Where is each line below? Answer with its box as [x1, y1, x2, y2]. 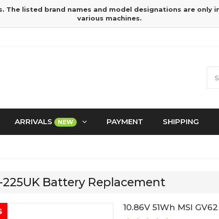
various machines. [77, 14, 142, 22]
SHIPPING [163, 117, 199, 126]
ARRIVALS [15, 117, 54, 126]
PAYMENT [107, 117, 143, 126]
